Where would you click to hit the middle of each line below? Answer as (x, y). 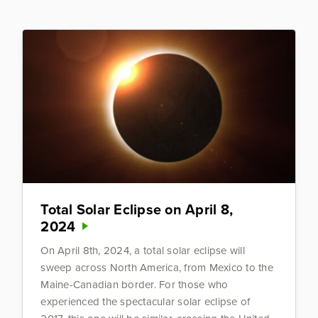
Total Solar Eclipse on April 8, (137, 209)
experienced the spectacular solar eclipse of (146, 301)
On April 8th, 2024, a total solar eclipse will (143, 250)
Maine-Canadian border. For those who (135, 284)
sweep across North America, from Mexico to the (157, 267)
